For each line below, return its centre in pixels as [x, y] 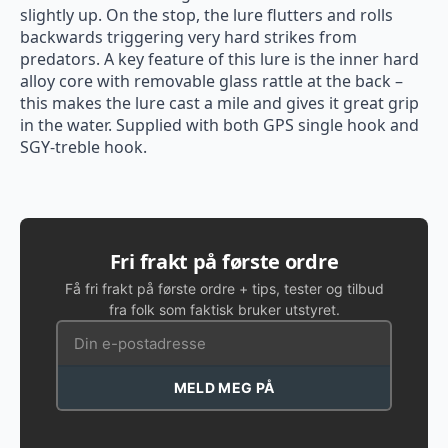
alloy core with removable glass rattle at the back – [211, 81]
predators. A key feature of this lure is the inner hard [219, 59]
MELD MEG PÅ [224, 387]
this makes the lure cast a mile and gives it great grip [219, 103]
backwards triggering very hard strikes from [188, 37]
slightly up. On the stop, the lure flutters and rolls [206, 15]
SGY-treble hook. [83, 147]
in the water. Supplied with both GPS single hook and [219, 125]
